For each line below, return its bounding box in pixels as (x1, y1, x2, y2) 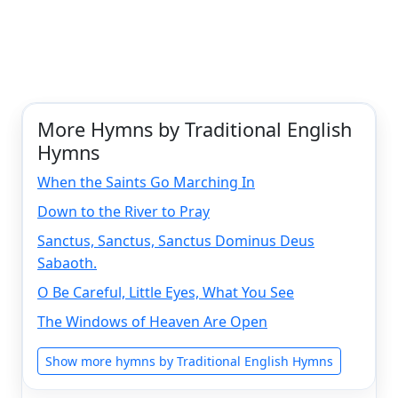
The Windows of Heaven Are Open (37, 312, 267, 332)
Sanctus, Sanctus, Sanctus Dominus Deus (37, 231, 314, 251)
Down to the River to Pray (37, 202, 210, 222)
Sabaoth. (37, 253, 97, 274)
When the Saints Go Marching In (37, 172, 255, 193)
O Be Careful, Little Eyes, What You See (37, 283, 294, 303)
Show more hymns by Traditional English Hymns (45, 353, 333, 370)
